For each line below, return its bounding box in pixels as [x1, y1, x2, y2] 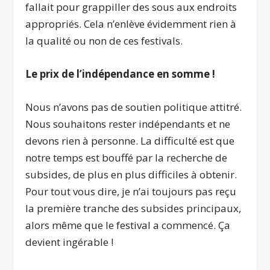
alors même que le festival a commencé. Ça [25, 218, 231, 232]
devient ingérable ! [25, 234, 114, 249]
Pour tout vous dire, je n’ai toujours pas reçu [25, 184, 237, 198]
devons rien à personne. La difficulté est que [25, 133, 235, 148]
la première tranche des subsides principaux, [25, 201, 242, 215]
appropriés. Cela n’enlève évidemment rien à [25, 16, 237, 31]
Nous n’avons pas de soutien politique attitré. [25, 99, 242, 114]
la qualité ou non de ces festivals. [25, 33, 183, 48]
